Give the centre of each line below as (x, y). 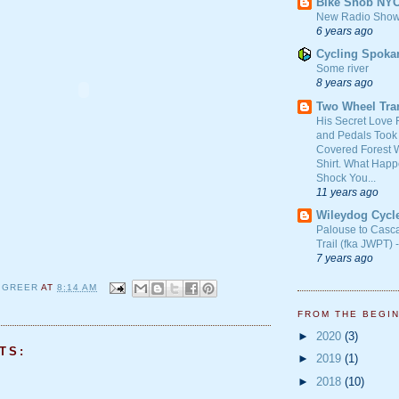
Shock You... (346, 178)
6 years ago (345, 31)
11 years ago (347, 191)
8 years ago (345, 83)
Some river (342, 69)
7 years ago (345, 257)
